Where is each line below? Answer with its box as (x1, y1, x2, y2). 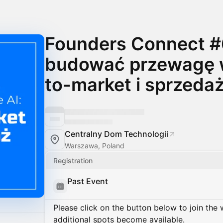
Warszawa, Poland (65, 141, 124, 150)
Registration (53, 156, 93, 165)
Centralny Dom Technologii (65, 129, 168, 139)
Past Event (67, 176, 108, 186)
